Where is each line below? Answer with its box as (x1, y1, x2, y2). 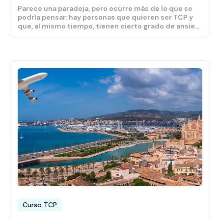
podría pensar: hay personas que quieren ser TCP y (18, 13, 193, 22)
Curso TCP (23, 200, 57, 210)
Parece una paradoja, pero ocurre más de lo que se (18, 4, 192, 13)
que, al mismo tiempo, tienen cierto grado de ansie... (18, 22, 199, 31)
